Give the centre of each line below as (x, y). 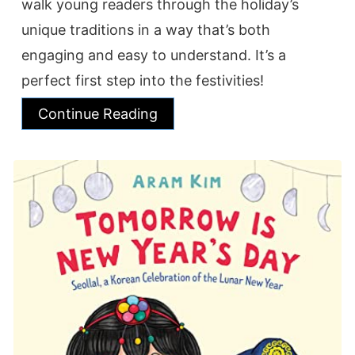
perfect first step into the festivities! (143, 81)
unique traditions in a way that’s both (146, 30)
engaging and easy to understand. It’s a (154, 55)
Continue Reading (98, 114)
